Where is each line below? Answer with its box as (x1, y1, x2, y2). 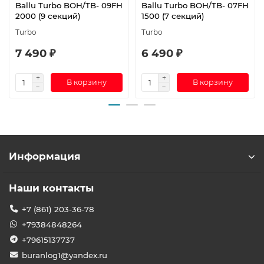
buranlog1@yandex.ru (21, 250, 107, 260)
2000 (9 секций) (15, 11, 81, 21)
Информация (9, 150, 81, 162)
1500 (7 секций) (141, 11, 204, 21)
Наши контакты (9, 181, 94, 194)
